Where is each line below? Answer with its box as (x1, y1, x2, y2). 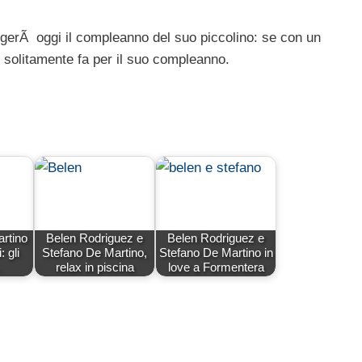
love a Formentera (167, 260, 264, 275)
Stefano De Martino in (158, 246, 273, 260)
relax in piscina (55, 260, 134, 275)
